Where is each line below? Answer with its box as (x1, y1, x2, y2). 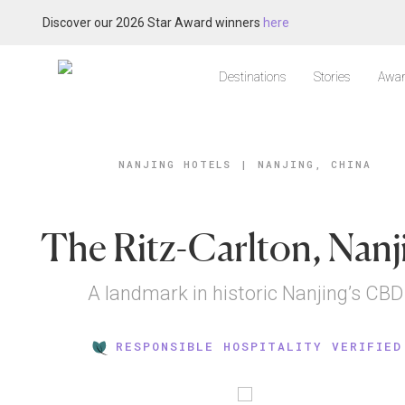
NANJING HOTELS (118, 157, 232, 171)
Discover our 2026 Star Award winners (42, 15, 263, 30)
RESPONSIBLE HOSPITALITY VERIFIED (115, 338, 402, 355)
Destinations (219, 70, 287, 84)
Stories (314, 70, 351, 84)
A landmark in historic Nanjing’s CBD (87, 282, 403, 305)
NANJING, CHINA (258, 157, 372, 171)
